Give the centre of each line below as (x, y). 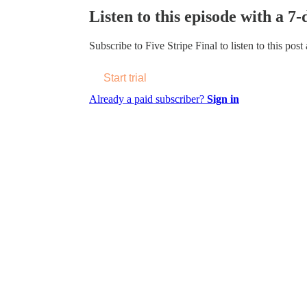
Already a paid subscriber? (148, 99)
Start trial (125, 77)
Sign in (223, 99)
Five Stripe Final (181, 45)
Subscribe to (117, 45)
